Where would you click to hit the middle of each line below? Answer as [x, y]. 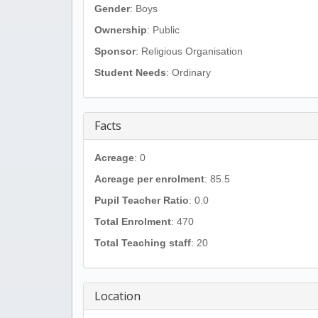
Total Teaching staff [143, 243]
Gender [112, 9]
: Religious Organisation [189, 51]
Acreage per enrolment [149, 179]
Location [117, 296]
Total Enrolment [133, 221]
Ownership [121, 30]
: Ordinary [188, 72]
